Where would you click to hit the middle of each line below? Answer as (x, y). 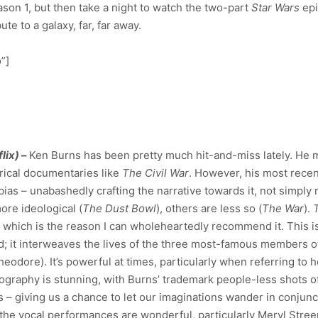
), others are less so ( (209, 209)
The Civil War (155, 173)
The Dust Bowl (119, 209)
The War (283, 209)
